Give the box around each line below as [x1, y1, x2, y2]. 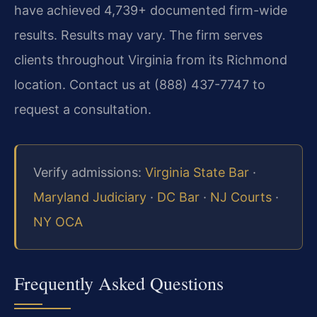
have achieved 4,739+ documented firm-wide [14, 2, 287, 18]
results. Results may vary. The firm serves [14, 27, 263, 42]
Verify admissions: [33, 164, 145, 180]
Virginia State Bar [145, 164, 249, 180]
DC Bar [157, 189, 200, 204]
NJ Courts [210, 189, 272, 204]
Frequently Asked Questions [14, 271, 224, 296]
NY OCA [33, 214, 83, 229]
